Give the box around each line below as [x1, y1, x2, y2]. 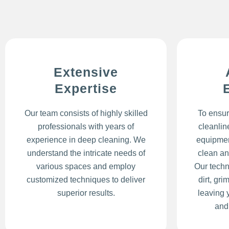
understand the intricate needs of [27, 148, 145, 157]
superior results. [57, 188, 115, 197]
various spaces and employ [36, 162, 135, 171]
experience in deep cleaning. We [26, 135, 146, 144]
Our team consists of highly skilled [24, 108, 148, 118]
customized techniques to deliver [27, 175, 145, 184]
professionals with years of [38, 122, 134, 131]
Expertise [55, 81, 117, 96]
